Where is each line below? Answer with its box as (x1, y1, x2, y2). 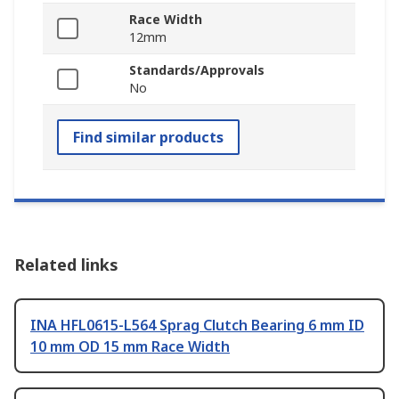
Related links (14, 254, 118, 276)
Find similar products (73, 127, 224, 148)
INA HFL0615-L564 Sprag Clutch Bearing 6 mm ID (30, 315, 364, 336)
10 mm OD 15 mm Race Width (30, 337, 230, 357)
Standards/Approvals (129, 61, 265, 79)
